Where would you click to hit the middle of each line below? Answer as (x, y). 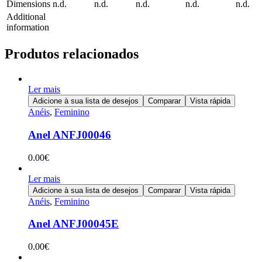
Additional (26, 17)
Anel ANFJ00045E (73, 224)
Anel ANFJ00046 (70, 135)
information (28, 27)
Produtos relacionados (72, 54)
